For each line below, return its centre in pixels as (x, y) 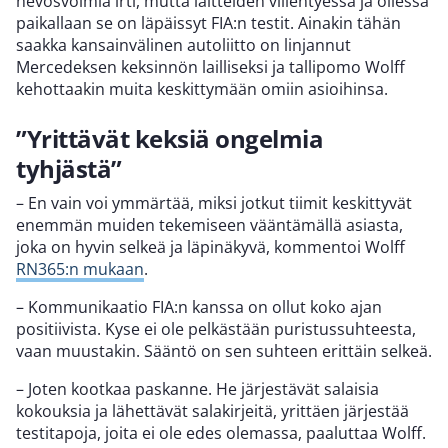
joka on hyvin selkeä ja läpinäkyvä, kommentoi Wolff (210, 246)
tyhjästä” (69, 168)
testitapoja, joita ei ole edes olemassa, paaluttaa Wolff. (221, 432)
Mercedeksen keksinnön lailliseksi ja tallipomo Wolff (210, 66)
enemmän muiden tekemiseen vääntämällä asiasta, (209, 224)
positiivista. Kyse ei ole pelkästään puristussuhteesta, (216, 328)
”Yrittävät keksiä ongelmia (169, 138)
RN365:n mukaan (80, 268)
